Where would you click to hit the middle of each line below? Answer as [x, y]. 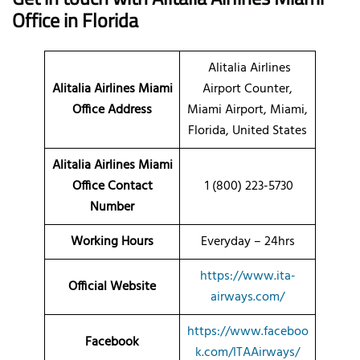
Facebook [112, 342]
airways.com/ [247, 297]
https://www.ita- [247, 276]
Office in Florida [75, 20]
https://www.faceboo [247, 331]
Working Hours [112, 241]
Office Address [112, 110]
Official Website [112, 286]
